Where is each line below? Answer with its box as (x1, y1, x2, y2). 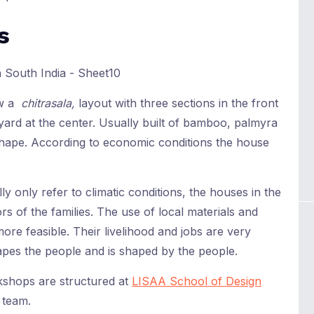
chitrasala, (21, 96, 78, 111)
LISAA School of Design (132, 274, 261, 289)
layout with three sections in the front (78, 96, 278, 111)
